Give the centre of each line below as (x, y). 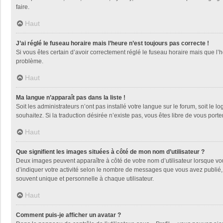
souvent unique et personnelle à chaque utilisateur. (85, 178)
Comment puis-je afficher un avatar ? (68, 215)
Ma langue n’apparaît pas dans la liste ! (71, 97)
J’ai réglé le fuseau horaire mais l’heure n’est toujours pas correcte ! (112, 43)
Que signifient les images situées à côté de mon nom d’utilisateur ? (110, 152)
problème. (30, 61)
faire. (23, 7)
